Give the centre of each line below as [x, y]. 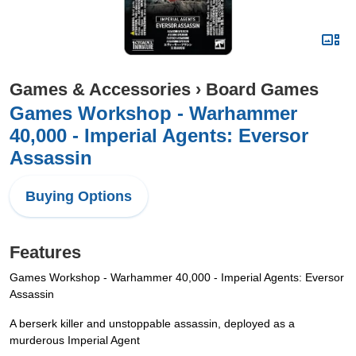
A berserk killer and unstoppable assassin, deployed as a [152, 323]
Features [45, 252]
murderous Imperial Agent [75, 340]
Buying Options [79, 196]
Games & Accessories [100, 89]
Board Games [262, 89]
